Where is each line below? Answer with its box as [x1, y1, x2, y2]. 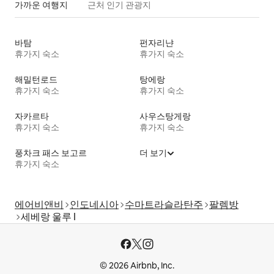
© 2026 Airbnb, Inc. [100, 260, 174, 272]
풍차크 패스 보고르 [15, 147, 87, 159]
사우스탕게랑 [139, 111, 191, 122]
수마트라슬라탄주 [125, 198, 203, 212]
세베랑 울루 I [21, 210, 76, 224]
